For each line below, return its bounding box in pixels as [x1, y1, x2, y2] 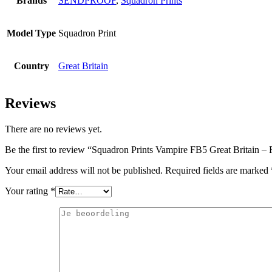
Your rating [5, 185, 50, 196]
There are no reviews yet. [5, 123, 102, 134]
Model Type [7, 27, 56, 38]
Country [13, 60, 49, 71]
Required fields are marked [165, 165, 271, 175]
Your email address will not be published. [5, 165, 163, 175]
